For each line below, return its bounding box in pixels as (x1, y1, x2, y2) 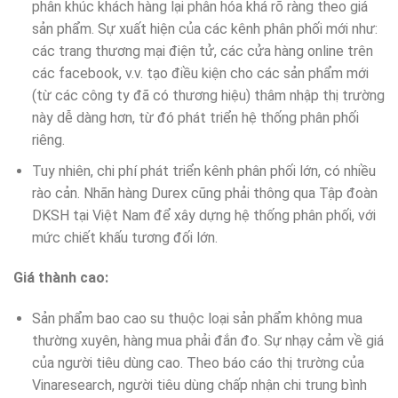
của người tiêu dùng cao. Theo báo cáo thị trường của (31, 354, 364, 372)
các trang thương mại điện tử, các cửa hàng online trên (31, 42, 373, 60)
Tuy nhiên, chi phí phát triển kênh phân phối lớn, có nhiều (31, 162, 376, 179)
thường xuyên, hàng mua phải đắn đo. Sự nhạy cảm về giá (31, 332, 384, 350)
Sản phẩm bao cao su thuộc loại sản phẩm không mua (31, 310, 362, 328)
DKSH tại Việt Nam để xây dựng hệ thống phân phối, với (31, 206, 376, 224)
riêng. (31, 131, 65, 148)
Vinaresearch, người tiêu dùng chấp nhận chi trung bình (31, 377, 367, 394)
